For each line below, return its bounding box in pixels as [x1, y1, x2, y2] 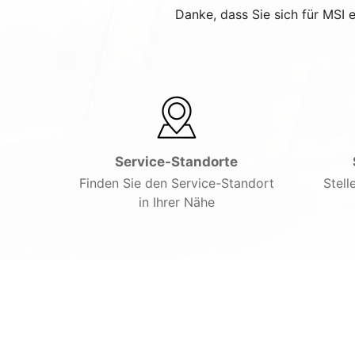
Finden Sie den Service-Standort [78, 175, 274, 191]
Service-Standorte [115, 154, 238, 170]
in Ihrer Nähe [138, 194, 215, 210]
